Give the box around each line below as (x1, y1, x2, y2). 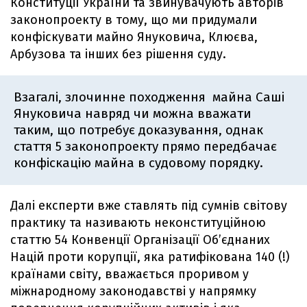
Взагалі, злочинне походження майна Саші (14, 89, 284, 106)
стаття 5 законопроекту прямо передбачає (14, 138, 277, 155)
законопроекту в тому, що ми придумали (10, 12, 257, 28)
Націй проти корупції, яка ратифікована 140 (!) (10, 249, 290, 265)
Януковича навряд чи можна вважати (14, 106, 251, 122)
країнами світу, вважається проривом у (10, 267, 249, 282)
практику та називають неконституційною (10, 215, 266, 231)
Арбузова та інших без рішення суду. (10, 47, 226, 62)
